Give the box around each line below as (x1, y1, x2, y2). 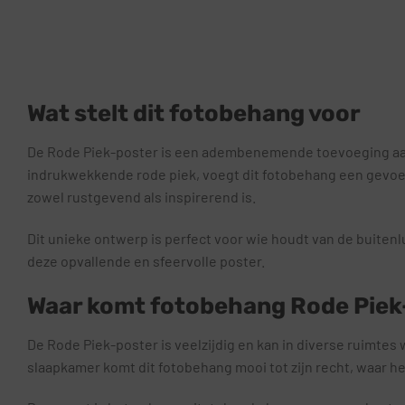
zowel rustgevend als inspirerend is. (27, 188, 256, 206)
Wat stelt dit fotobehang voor (27, 99, 361, 127)
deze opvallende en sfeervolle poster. (27, 252, 265, 270)
